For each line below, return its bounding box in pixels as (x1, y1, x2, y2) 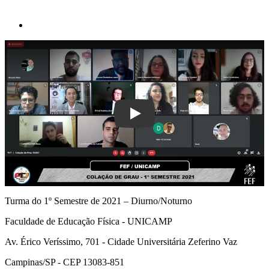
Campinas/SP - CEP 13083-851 (5, 256, 124, 267)
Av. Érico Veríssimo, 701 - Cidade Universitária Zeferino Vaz (5, 236, 237, 247)
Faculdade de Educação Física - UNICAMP (5, 216, 172, 226)
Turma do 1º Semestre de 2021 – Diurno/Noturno (5, 195, 192, 206)
